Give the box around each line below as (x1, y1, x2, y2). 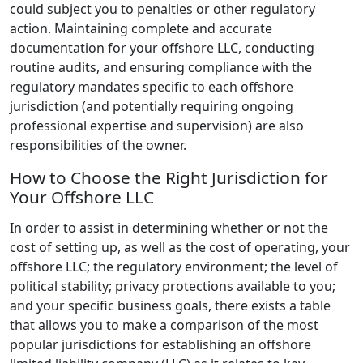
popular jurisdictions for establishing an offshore (10, 335, 311, 353)
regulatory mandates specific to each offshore (10, 77, 293, 96)
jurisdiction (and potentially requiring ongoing (10, 96, 293, 115)
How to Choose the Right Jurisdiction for (10, 165, 328, 189)
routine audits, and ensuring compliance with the (10, 58, 312, 76)
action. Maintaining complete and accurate (10, 19, 272, 37)
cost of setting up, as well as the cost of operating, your (10, 237, 350, 256)
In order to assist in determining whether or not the (10, 218, 328, 237)
